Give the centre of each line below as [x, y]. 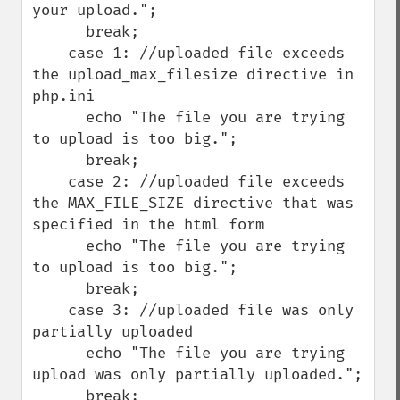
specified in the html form [148, 225]
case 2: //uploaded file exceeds [50, 182]
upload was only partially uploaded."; [197, 375]
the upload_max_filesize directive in [193, 75]
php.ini [63, 96]
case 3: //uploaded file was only [50, 310]
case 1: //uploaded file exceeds [50, 53]
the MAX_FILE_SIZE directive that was [193, 203]
